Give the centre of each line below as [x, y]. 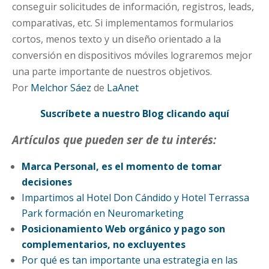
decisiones [47, 182]
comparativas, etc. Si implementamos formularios [123, 23]
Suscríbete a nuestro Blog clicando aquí [134, 113]
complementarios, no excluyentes [104, 244]
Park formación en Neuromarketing [103, 213]
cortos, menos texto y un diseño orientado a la [116, 39]
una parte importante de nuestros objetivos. [112, 71]
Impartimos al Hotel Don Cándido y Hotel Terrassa [135, 198]
